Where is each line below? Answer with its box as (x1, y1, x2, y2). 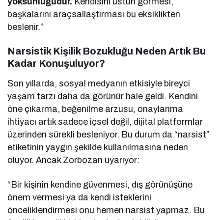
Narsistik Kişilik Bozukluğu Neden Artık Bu (7, 45, 206, 56)
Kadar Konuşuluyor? (7, 57, 105, 69)
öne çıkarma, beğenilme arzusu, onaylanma (7, 104, 184, 114)
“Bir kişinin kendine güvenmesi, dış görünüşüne (7, 179, 193, 190)
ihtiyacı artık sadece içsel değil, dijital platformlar (7, 116, 203, 127)
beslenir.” (7, 22, 44, 32)
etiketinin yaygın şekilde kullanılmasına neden (7, 142, 189, 152)
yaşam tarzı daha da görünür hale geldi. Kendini (7, 91, 198, 101)
